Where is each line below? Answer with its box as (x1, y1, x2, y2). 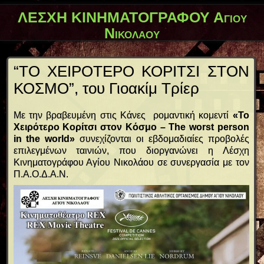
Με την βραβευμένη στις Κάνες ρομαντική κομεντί (13, 110, 233, 121)
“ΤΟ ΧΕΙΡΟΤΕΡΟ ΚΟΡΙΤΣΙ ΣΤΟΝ (13, 63, 249, 80)
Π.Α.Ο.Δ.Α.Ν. (13, 169, 68, 180)
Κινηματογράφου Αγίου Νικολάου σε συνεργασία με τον (13, 157, 249, 168)
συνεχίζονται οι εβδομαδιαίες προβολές (80, 134, 249, 144)
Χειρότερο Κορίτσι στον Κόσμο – (13, 122, 169, 133)
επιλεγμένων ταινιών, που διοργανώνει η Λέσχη (13, 146, 249, 156)
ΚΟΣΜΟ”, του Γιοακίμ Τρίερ (13, 80, 199, 97)
